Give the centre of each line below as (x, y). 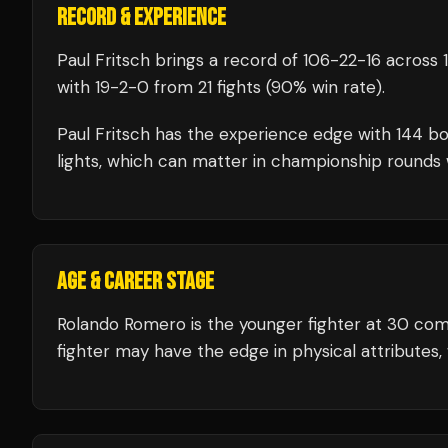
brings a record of (226, 60)
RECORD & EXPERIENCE (141, 17)
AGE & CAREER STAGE (135, 281)
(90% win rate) (321, 87)
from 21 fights (205, 87)
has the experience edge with (273, 134)
